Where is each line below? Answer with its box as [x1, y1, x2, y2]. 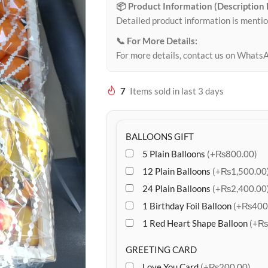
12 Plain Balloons [142, 166, 212, 176]
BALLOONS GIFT [125, 131, 194, 142]
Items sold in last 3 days [129, 86, 224, 96]
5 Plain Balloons [142, 148, 207, 159]
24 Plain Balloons [142, 183, 212, 194]
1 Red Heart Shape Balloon [142, 218, 249, 229]
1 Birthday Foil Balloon [142, 200, 233, 211]
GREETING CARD [125, 244, 197, 255]
